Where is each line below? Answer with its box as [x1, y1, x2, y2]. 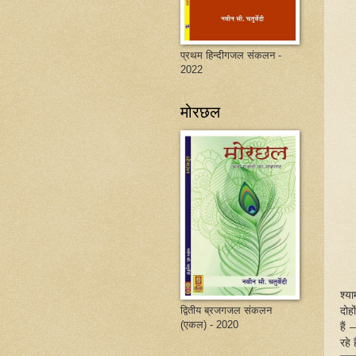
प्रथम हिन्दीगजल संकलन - [180, 49, 281, 61]
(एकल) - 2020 [180, 319, 238, 331]
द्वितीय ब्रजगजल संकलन [180, 304, 272, 316]
